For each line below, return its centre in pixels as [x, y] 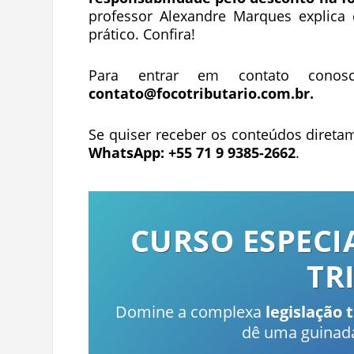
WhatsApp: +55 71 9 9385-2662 [192, 152]
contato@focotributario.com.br [199, 94]
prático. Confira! [141, 34]
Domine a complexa [190, 312]
